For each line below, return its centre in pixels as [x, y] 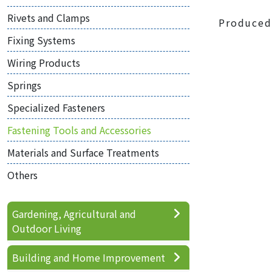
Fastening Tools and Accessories [79, 130]
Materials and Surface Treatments [83, 152]
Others [22, 175]
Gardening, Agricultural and [74, 214]
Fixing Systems [41, 40]
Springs [24, 85]
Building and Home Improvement [89, 257]
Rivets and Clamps [49, 18]
